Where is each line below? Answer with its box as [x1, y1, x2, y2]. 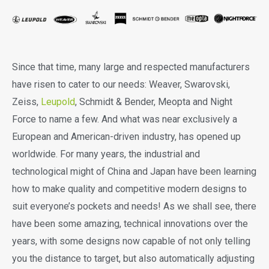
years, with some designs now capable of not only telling [12, 235, 250, 247]
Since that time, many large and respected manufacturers [12, 61, 250, 73]
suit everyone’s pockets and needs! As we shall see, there [12, 201, 256, 213]
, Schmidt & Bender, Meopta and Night [75, 96, 232, 108]
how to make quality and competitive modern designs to [12, 183, 247, 195]
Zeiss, [12, 96, 41, 108]
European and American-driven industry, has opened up [12, 131, 241, 143]
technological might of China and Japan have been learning [12, 166, 256, 178]
